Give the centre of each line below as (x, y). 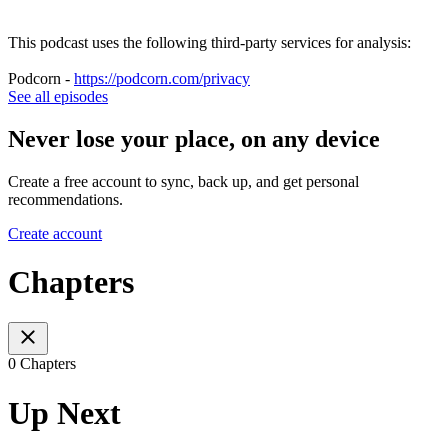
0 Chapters (42, 364)
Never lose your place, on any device (194, 138)
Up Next (64, 412)
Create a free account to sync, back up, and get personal (183, 181)
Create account (55, 233)
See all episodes (58, 96)
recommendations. (65, 199)
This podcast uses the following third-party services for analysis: (209, 42)
